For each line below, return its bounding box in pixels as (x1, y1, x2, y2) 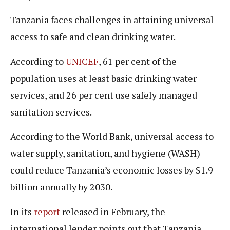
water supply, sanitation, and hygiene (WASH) (10, 147, 200, 160)
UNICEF (66, 54, 99, 67)
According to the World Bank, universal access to (10, 130, 214, 143)
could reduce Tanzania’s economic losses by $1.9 (10, 164, 213, 177)
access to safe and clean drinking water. (10, 30, 176, 43)
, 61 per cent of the (99, 54, 177, 67)
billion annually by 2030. (10, 181, 112, 194)
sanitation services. (10, 105, 92, 118)
